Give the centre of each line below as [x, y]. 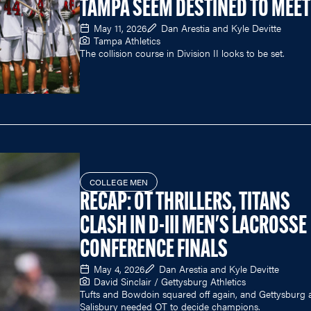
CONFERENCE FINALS [154, 250]
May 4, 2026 [119, 268]
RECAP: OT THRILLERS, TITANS [185, 203]
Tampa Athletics [127, 41]
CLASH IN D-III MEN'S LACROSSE [193, 227]
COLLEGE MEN [119, 182]
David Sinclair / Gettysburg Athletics [170, 281]
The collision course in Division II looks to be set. [184, 53]
